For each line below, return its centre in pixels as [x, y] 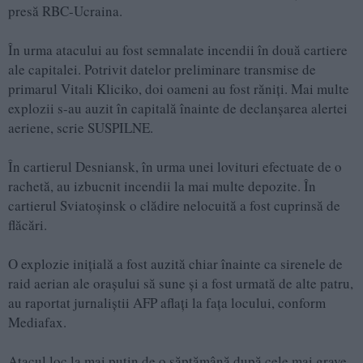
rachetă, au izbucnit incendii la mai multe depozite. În [162, 186]
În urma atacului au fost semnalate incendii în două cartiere [178, 50]
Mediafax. [37, 322]
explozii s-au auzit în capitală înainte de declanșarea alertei [178, 109]
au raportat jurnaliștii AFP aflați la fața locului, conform [167, 303]
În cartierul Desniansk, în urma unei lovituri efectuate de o [175, 167]
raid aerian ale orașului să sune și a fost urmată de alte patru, [181, 284]
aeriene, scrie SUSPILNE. [81, 128]
